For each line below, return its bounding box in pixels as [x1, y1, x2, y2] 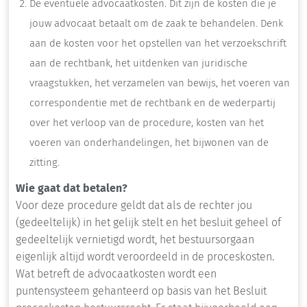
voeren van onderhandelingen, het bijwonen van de [29, 136, 269, 149]
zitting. [29, 156, 60, 169]
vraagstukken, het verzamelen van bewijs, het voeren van [29, 77, 290, 90]
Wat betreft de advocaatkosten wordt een [16, 267, 217, 281]
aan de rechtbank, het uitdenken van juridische [29, 57, 247, 70]
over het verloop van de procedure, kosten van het [29, 116, 264, 130]
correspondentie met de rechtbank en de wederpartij [29, 97, 275, 110]
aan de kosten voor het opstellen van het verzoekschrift [29, 37, 286, 50]
